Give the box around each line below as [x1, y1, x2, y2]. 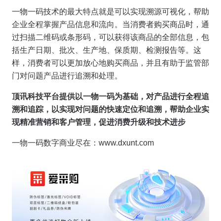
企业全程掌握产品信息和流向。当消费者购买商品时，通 [12, 20, 209, 29]
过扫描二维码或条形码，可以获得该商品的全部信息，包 [12, 33, 209, 42]
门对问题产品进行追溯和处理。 [12, 72, 122, 80]
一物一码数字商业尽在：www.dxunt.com [12, 139, 154, 147]
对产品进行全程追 [146, 92, 209, 101]
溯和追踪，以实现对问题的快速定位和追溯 [12, 105, 162, 114]
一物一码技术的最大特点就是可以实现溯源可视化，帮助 [12, 7, 209, 16]
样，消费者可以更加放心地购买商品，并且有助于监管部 [12, 59, 209, 68]
